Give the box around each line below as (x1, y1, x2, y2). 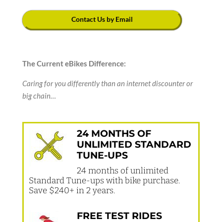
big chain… (22, 91, 56, 101)
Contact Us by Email (71, 15, 133, 24)
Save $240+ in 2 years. (28, 185, 115, 196)
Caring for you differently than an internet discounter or (22, 79, 193, 88)
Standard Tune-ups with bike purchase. (28, 175, 180, 186)
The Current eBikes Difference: (22, 59, 126, 68)
